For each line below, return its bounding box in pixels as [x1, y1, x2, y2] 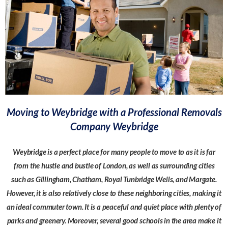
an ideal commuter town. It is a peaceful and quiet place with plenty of [7, 202, 221, 211]
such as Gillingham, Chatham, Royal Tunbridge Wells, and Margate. [11, 174, 217, 184]
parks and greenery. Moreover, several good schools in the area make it [7, 215, 221, 225]
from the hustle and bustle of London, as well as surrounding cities [13, 160, 215, 170]
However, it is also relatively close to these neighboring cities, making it [7, 188, 221, 197]
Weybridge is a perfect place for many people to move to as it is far [13, 147, 215, 156]
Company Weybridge [70, 120, 158, 132]
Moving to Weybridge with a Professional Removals [6, 105, 222, 118]
